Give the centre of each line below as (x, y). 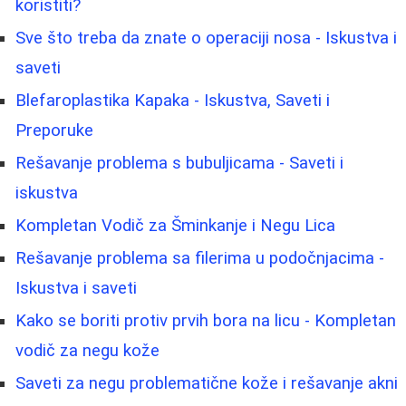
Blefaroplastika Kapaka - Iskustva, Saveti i (173, 100)
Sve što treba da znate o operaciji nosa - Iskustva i (206, 38)
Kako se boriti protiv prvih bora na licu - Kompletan (206, 320)
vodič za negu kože (87, 350)
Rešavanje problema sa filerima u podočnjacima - (200, 258)
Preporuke (54, 130)
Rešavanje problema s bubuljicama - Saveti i (179, 163)
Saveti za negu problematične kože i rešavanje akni (207, 383)
